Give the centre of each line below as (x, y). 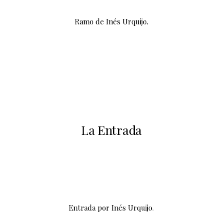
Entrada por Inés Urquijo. (111, 208)
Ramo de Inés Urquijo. (111, 21)
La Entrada (111, 130)
